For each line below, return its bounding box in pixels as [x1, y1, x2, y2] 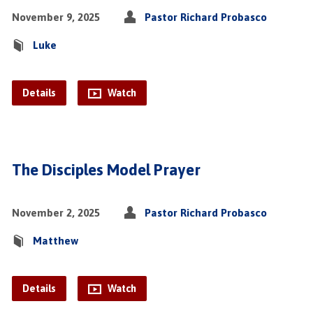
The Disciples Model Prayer [11, 161, 201, 179]
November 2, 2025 [11, 207, 100, 219]
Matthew [32, 235, 78, 247]
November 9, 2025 [11, 11, 100, 23]
